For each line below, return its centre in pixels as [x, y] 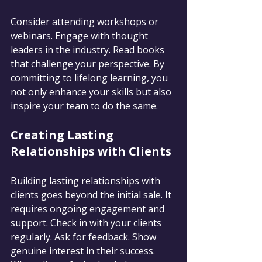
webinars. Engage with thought [80, 36]
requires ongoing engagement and [89, 209]
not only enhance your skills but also [92, 92]
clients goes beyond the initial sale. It [92, 195]
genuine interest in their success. [84, 251]
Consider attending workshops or [86, 22]
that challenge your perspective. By [89, 64]
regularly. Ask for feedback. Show [85, 237]
